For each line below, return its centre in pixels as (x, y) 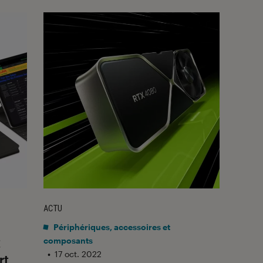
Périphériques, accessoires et (111, 227)
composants (68, 240)
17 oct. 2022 (78, 254)
